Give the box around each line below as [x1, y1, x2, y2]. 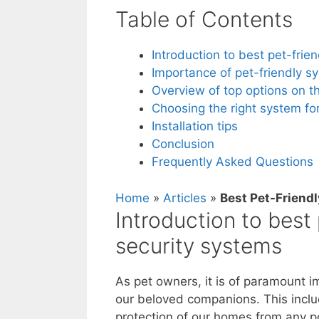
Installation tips [152, 119, 238, 134]
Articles [163, 190, 206, 205]
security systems [115, 232, 282, 258]
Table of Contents [115, 6, 293, 33]
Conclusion [152, 137, 214, 152]
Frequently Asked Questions [152, 155, 313, 169]
